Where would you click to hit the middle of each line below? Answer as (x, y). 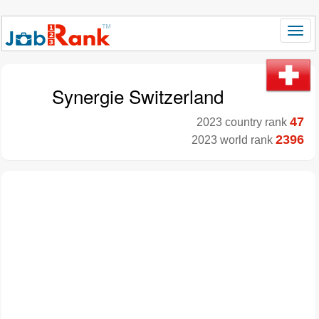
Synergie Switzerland (138, 96)
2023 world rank (234, 140)
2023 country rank (243, 122)
